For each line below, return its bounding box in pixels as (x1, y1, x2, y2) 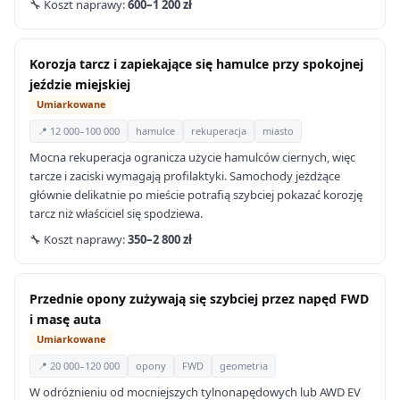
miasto (262, 124, 294, 137)
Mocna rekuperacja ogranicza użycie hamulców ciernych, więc (29, 149, 355, 165)
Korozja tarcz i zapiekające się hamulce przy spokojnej (29, 55, 363, 72)
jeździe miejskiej (29, 76, 130, 93)
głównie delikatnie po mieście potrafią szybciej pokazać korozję (29, 187, 362, 203)
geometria (220, 359, 268, 372)
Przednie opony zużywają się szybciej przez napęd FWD (29, 290, 369, 307)
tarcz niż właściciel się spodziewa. (29, 205, 203, 221)
